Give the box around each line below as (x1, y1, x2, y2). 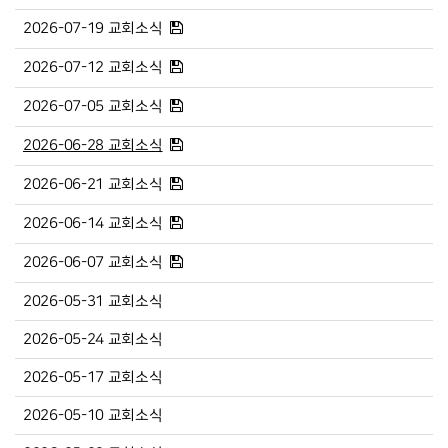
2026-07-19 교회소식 (23, 19, 163, 37)
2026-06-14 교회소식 (23, 214, 163, 232)
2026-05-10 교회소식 (23, 406, 163, 424)
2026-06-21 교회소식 (23, 175, 163, 193)
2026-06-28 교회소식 (23, 136, 163, 154)
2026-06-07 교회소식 (23, 253, 163, 271)
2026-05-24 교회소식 (23, 330, 163, 348)
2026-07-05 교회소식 (23, 97, 163, 115)
